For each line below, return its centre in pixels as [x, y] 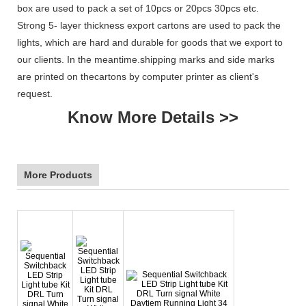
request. [35, 93]
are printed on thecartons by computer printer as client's [138, 76]
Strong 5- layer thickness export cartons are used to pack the [149, 25]
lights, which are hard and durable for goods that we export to [150, 42]
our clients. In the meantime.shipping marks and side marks [146, 59]
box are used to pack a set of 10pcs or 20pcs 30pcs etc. [138, 8]
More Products [58, 175]
